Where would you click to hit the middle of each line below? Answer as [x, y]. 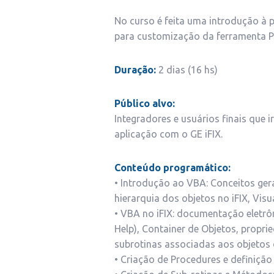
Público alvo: [145, 103]
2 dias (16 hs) [188, 70]
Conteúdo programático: [172, 168]
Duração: [136, 70]
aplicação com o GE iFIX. [168, 134]
